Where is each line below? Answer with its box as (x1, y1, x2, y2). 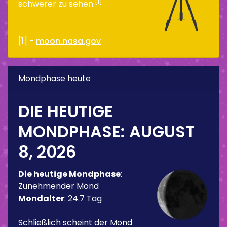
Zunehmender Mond (18, 180, 99, 192)
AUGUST (129, 120, 195, 143)
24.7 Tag (68, 192, 102, 204)
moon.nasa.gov (36, 34, 101, 47)
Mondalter (18, 192, 64, 204)
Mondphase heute (18, 72, 91, 84)
